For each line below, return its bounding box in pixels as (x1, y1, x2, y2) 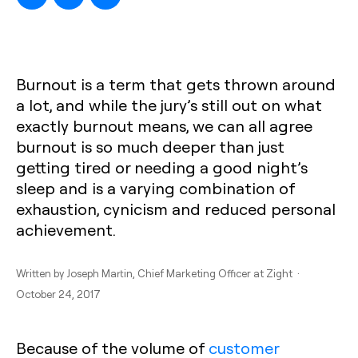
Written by (16, 266, 66, 280)
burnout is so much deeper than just (16, 136, 284, 157)
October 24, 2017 (16, 287, 101, 300)
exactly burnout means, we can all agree (16, 115, 312, 136)
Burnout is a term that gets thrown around (16, 74, 336, 94)
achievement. (16, 219, 116, 240)
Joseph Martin (66, 266, 133, 280)
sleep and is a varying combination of (16, 177, 295, 198)
